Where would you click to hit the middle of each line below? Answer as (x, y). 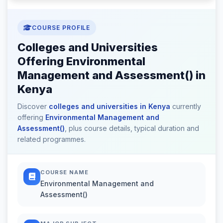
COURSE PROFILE (61, 27)
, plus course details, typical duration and (132, 128)
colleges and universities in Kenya (110, 106)
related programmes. (52, 139)
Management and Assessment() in (111, 75)
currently (186, 106)
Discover (33, 106)
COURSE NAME (64, 172)
